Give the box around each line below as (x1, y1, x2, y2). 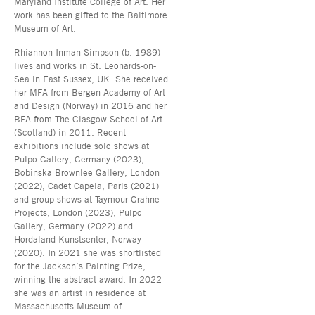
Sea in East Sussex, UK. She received (14, 72, 168, 84)
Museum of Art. (14, 22, 76, 34)
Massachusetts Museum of (14, 300, 122, 311)
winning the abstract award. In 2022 (14, 273, 162, 285)
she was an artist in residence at (14, 286, 146, 298)
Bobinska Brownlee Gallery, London (14, 166, 160, 178)
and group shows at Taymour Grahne (14, 193, 160, 205)
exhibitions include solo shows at (14, 139, 149, 151)
